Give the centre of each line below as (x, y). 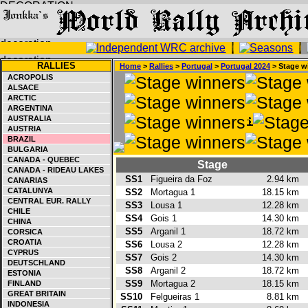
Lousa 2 (169, 244)
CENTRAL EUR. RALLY (47, 201)
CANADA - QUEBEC (42, 159)
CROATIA (23, 242)
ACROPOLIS (28, 77)
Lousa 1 (169, 205)
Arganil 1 (171, 231)
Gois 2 (166, 257)
